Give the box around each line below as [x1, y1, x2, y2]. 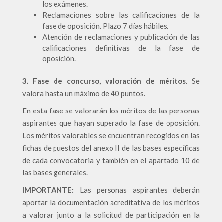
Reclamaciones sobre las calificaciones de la [42, 10, 200, 19]
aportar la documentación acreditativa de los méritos [22, 198, 200, 207]
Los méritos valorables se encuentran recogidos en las [22, 131, 200, 140]
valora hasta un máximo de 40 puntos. [22, 89, 145, 98]
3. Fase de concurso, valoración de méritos [22, 76, 186, 85]
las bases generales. [22, 168, 89, 177]
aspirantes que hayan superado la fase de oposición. [22, 118, 200, 127]
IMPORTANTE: [22, 185, 74, 194]
